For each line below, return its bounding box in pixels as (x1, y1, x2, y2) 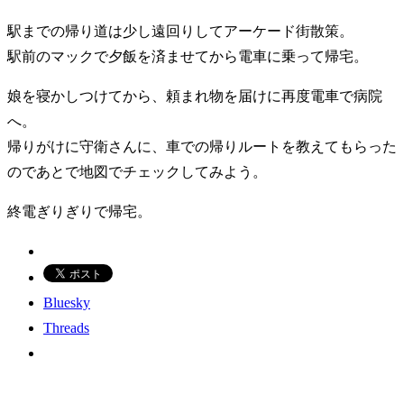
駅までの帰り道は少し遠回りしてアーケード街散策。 (7, 23, 353, 39)
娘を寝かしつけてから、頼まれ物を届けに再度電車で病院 (7, 87, 382, 104)
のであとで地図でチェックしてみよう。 (7, 163, 267, 179)
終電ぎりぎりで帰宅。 (7, 203, 151, 219)
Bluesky (43, 294, 90, 310)
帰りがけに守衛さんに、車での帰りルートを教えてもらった (7, 138, 397, 154)
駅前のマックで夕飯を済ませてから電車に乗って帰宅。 (7, 48, 368, 64)
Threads (43, 319, 89, 335)
